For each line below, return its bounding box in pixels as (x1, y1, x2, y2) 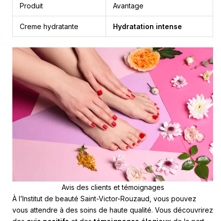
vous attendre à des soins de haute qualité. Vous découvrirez (12, 205, 213, 214)
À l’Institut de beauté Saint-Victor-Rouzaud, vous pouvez (12, 194, 196, 203)
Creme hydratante (20, 22, 78, 31)
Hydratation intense (113, 22, 182, 31)
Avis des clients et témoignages (61, 183, 164, 191)
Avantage (113, 1, 144, 10)
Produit (20, 1, 43, 10)
